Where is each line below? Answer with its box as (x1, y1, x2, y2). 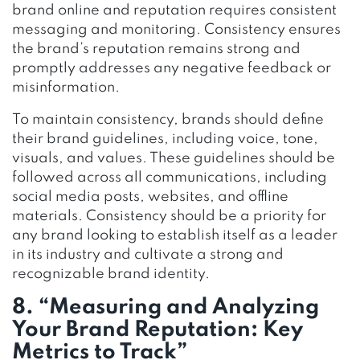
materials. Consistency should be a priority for (12, 208, 326, 223)
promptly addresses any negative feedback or (12, 60, 331, 76)
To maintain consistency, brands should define (12, 112, 324, 127)
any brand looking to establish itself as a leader (12, 227, 337, 243)
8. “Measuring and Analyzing (12, 296, 319, 318)
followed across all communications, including (12, 170, 327, 185)
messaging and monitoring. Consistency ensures (12, 22, 341, 37)
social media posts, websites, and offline (12, 189, 288, 204)
